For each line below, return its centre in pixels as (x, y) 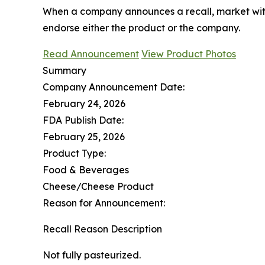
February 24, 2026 (84, 103)
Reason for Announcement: (104, 203)
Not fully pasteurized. (92, 255)
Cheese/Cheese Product (98, 186)
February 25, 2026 (84, 136)
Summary (64, 70)
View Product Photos (189, 54)
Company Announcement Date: (114, 87)
